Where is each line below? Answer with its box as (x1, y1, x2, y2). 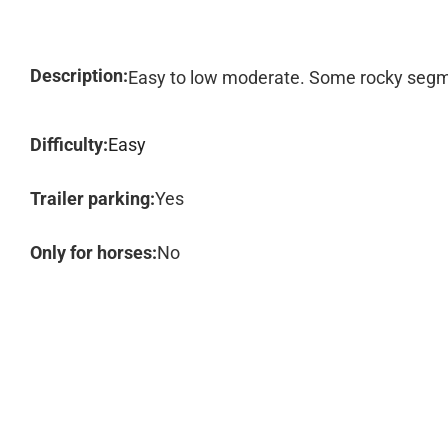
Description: (30, 65, 128, 86)
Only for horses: (30, 242, 157, 263)
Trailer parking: (30, 188, 155, 209)
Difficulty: (30, 134, 108, 155)
